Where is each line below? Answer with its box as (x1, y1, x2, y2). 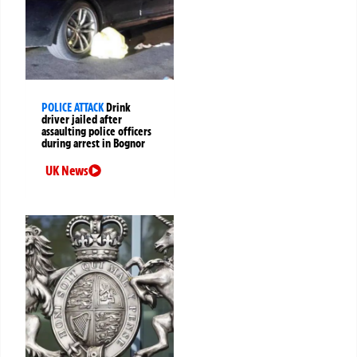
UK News (45, 163, 88, 179)
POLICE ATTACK (41, 100, 104, 116)
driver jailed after (41, 112, 122, 127)
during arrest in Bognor (41, 136, 145, 151)
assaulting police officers (41, 124, 151, 139)
